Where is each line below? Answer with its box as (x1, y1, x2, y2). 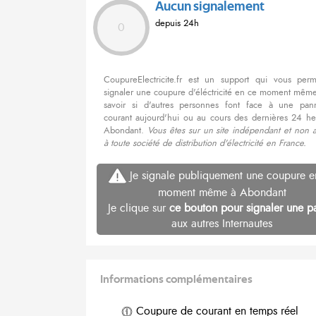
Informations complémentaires (100, 274, 253, 286)
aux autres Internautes (171, 216, 272, 232)
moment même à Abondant (157, 185, 286, 201)
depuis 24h (155, 17, 199, 30)
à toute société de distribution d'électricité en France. (104, 137, 306, 150)
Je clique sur (108, 200, 169, 217)
